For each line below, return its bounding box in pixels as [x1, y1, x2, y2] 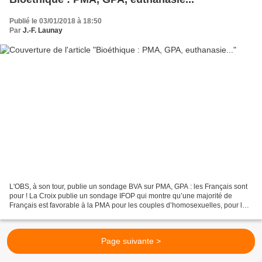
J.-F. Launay [23, 26, 63, 35]
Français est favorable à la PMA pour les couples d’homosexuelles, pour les [9, 201, 250, 210]
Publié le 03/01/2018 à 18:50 [9, 16, 102, 25]
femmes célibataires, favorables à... [9, 211, 121, 219]
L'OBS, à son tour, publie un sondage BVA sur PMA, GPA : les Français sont [9, 182, 247, 191]
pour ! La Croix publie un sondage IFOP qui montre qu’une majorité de [9, 192, 232, 201]
